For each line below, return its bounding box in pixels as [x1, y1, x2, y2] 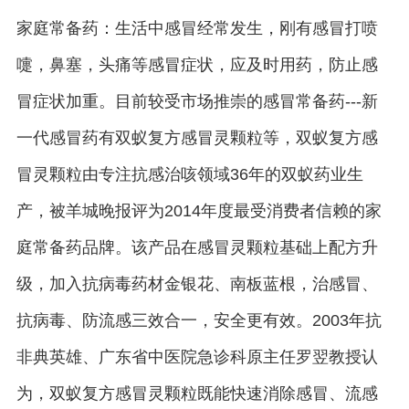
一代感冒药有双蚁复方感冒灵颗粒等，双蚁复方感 [16, 129, 378, 147]
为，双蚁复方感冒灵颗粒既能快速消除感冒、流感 [16, 384, 378, 403]
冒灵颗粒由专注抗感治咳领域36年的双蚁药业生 [16, 165, 363, 184]
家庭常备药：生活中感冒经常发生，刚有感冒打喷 [16, 19, 378, 37]
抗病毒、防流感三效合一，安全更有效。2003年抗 [16, 311, 382, 330]
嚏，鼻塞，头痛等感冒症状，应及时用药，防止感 [16, 56, 378, 74]
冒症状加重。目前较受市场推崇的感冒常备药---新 [16, 92, 378, 110]
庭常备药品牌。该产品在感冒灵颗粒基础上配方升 [16, 238, 378, 257]
